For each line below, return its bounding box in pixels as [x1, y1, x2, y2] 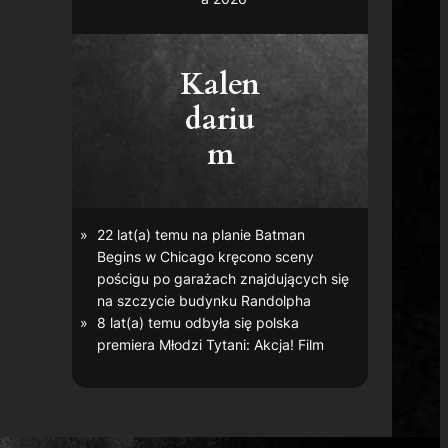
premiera [97, 335, 160, 353]
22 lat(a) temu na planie [97, 225, 256, 243]
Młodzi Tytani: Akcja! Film [159, 335, 325, 353]
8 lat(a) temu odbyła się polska [97, 313, 300, 331]
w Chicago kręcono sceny [141, 247, 315, 265]
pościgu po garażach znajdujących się [97, 269, 350, 287]
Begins [97, 247, 142, 265]
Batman [255, 225, 306, 243]
